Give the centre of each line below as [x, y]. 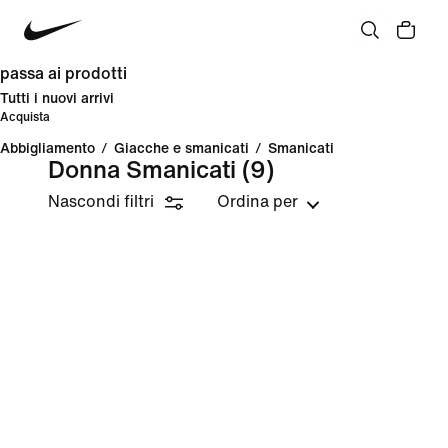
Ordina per [257, 201]
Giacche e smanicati [181, 148]
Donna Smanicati [142, 170]
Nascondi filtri [101, 201]
